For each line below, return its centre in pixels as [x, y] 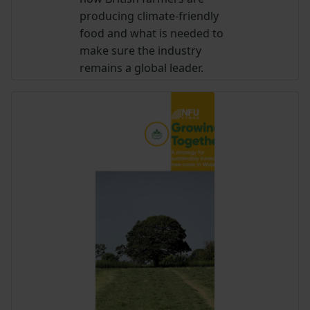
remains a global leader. [142, 68]
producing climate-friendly [149, 16]
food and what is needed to [152, 34]
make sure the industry [141, 51]
